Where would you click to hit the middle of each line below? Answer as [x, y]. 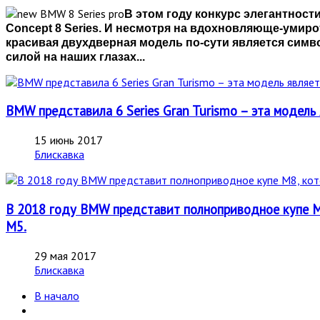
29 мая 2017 [65, 255]
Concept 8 [35, 28]
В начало [57, 295]
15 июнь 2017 [69, 140]
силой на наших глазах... [75, 56]
